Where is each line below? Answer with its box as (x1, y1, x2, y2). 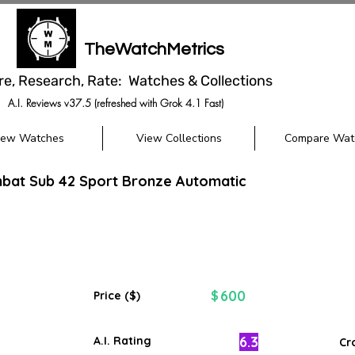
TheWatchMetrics (83, 40, 224, 59)
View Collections (136, 131, 222, 146)
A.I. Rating (94, 334, 151, 348)
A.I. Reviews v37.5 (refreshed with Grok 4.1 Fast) (7, 96, 223, 110)
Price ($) (94, 288, 140, 303)
